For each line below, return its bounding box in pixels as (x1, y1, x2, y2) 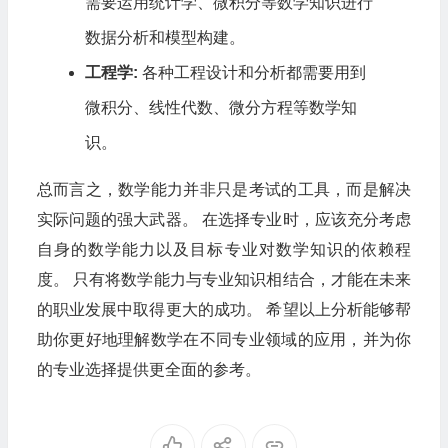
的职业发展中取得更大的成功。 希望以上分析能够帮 (36, 300, 412, 318)
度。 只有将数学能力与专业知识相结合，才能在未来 (36, 270, 412, 288)
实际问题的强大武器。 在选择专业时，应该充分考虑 (36, 210, 412, 228)
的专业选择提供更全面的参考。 (36, 360, 261, 378)
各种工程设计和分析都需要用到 (137, 63, 366, 81)
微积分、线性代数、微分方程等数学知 (84, 98, 357, 116)
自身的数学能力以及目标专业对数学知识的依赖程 (36, 240, 412, 258)
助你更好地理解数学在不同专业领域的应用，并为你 (36, 330, 412, 348)
